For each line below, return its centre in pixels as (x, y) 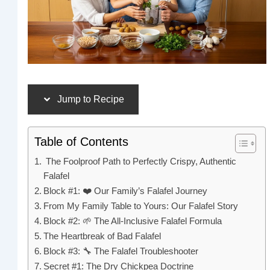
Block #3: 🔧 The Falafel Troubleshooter (121, 251)
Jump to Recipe (90, 99)
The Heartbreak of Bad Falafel (102, 236)
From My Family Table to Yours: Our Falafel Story (141, 206)
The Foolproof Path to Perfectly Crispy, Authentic (140, 161)
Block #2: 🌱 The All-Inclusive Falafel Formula (133, 221)
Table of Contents (82, 141)
